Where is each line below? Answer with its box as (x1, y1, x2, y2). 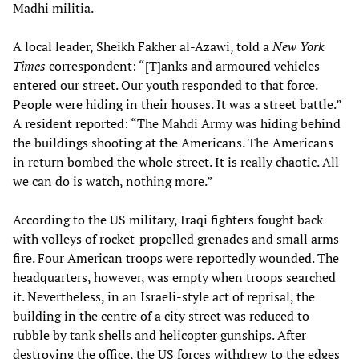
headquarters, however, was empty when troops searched (13, 268, 336, 286)
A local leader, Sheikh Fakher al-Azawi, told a (13, 37, 272, 55)
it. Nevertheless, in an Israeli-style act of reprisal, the (13, 287, 315, 305)
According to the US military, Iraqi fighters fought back (13, 210, 323, 228)
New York (272, 37, 325, 55)
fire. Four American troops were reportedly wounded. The (13, 248, 339, 267)
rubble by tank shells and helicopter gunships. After (13, 325, 306, 344)
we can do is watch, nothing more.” (13, 171, 213, 190)
